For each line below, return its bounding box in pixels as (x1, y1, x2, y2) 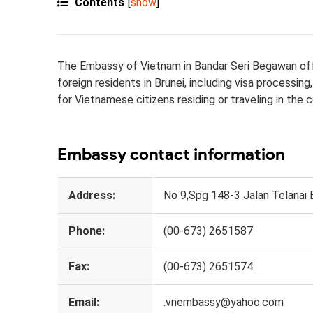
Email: (68, 295, 99, 309)
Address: (68, 188, 115, 202)
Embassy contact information (57, 143, 285, 164)
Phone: (68, 224, 105, 238)
